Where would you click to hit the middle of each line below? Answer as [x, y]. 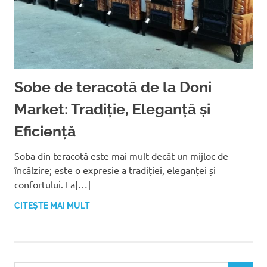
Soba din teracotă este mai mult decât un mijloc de [121, 155]
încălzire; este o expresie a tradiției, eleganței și [115, 170]
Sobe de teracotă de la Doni [113, 87]
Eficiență [45, 131]
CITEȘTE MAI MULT [52, 205]
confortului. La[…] [52, 184]
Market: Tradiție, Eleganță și [112, 109]
